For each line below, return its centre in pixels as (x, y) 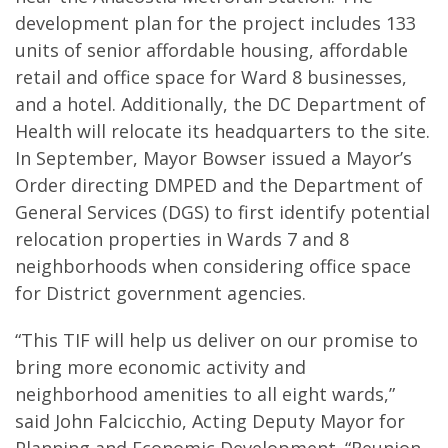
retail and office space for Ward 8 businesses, (211, 77)
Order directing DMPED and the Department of (219, 185)
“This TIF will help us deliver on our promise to (216, 340)
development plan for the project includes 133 (215, 23)
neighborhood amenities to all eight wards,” (205, 394)
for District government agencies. (160, 293)
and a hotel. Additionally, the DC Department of (220, 104)
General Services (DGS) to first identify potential (222, 212)
